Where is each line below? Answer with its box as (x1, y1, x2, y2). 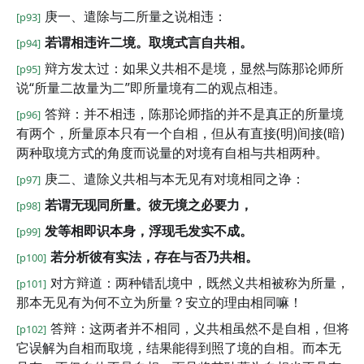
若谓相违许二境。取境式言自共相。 (45, 33, 253, 51)
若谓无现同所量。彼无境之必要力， (45, 196, 253, 214)
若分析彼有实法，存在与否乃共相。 (50, 248, 258, 266)
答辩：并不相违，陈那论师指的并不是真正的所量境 (45, 105, 344, 123)
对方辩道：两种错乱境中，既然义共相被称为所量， (50, 274, 349, 292)
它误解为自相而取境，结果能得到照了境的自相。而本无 (16, 339, 341, 357)
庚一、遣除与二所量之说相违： (45, 7, 227, 25)
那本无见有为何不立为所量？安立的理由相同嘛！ (16, 293, 302, 311)
